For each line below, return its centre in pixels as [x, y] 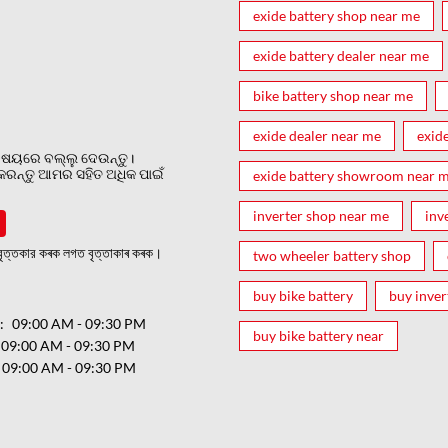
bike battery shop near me [333, 95]
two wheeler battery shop [332, 255]
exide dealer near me [317, 135]
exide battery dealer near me [341, 55]
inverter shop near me [321, 215]
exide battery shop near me [336, 15]
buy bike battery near [318, 335]
